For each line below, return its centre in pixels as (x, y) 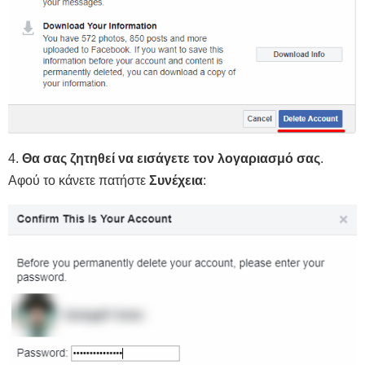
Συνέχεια (176, 180)
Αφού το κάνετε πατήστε (79, 180)
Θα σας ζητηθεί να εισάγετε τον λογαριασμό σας (171, 158)
